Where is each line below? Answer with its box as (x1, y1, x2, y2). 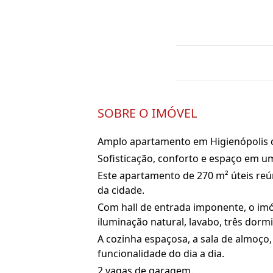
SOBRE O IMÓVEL (97, 105, 197, 121)
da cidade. (97, 183, 144, 197)
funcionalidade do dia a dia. (97, 247, 224, 260)
